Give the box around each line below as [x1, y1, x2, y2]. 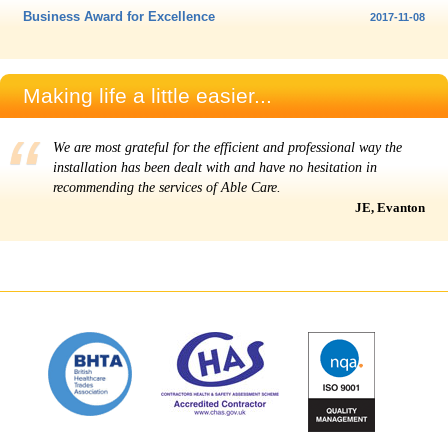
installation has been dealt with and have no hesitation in [53, 160, 377, 176]
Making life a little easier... [23, 84, 272, 108]
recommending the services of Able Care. [53, 180, 281, 196]
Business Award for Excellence [23, 10, 215, 25]
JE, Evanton [355, 201, 425, 216]
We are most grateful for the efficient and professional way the [53, 140, 402, 156]
